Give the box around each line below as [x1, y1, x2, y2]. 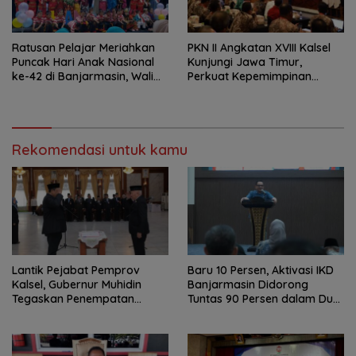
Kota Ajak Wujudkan [12, 83, 121, 98]
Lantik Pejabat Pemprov [12, 262, 140, 277]
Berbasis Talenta [12, 305, 101, 320]
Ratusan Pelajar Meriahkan [12, 40, 155, 55]
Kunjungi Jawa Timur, [188, 54, 302, 69]
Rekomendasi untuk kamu [12, 140, 188, 159]
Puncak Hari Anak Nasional [12, 54, 154, 69]
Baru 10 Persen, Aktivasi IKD [188, 262, 334, 277]
